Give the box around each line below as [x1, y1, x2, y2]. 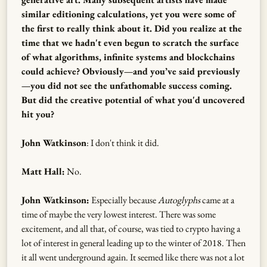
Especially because [89, 193, 158, 206]
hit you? [21, 107, 54, 120]
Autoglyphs [158, 193, 200, 206]
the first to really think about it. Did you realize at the [21, 21, 242, 35]
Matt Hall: [21, 164, 65, 178]
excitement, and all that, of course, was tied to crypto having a [21, 222, 240, 235]
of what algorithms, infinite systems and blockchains [21, 50, 235, 63]
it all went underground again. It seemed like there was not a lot [21, 250, 244, 263]
